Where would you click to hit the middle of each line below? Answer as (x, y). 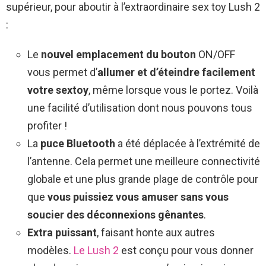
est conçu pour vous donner (186, 250)
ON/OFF (217, 54)
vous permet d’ (62, 72)
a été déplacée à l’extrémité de (189, 143)
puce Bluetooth (79, 143)
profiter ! (47, 125)
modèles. (50, 250)
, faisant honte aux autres (156, 232)
